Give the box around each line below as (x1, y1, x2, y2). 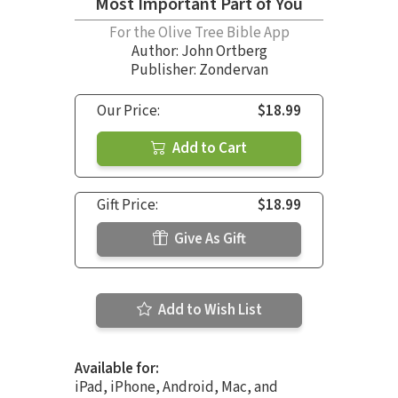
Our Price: (97, 99, 160, 122)
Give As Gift (171, 227, 246, 250)
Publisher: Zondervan (130, 59, 268, 81)
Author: (131, 40, 181, 62)
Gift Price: (97, 194, 158, 216)
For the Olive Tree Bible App (108, 21, 290, 44)
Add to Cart (170, 137, 247, 159)
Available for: (75, 357, 159, 379)
